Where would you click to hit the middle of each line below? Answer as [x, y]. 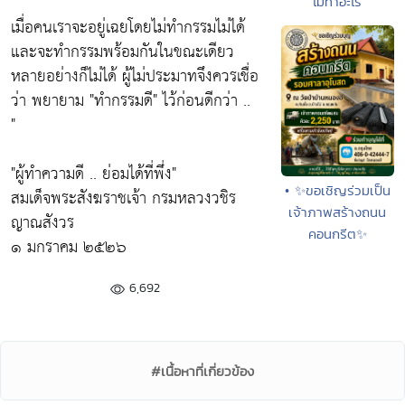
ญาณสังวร [42, 223]
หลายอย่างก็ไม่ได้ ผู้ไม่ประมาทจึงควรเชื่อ [135, 77]
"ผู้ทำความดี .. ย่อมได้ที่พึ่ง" [94, 174]
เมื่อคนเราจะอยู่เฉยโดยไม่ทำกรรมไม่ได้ [128, 28]
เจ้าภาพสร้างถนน [338, 212]
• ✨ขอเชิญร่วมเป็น [337, 190]
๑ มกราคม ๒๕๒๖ [69, 248]
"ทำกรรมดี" [123, 101]
